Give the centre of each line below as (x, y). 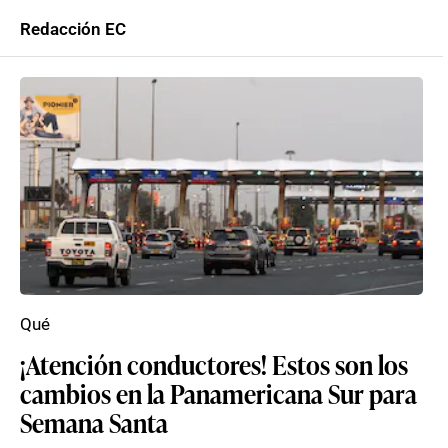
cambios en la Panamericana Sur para (218, 393)
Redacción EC (73, 29)
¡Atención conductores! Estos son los (214, 364)
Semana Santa (94, 422)
